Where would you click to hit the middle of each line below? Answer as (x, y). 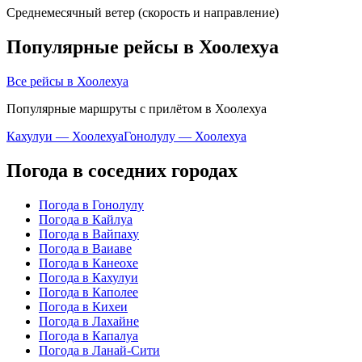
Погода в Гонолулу (91, 204)
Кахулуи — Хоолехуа (65, 136)
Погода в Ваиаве (85, 248)
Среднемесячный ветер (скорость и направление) (143, 13)
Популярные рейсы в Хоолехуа (143, 47)
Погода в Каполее (88, 292)
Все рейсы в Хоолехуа (67, 81)
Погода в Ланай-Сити (99, 350)
